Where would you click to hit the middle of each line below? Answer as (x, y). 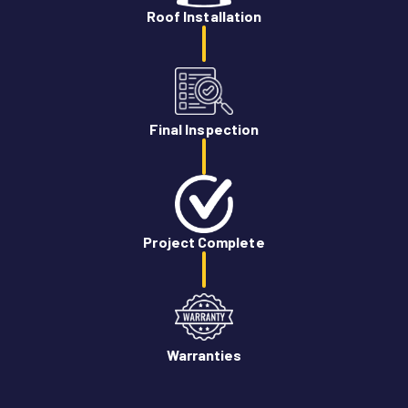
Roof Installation (204, 16)
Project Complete (204, 242)
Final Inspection (204, 129)
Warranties (204, 355)
